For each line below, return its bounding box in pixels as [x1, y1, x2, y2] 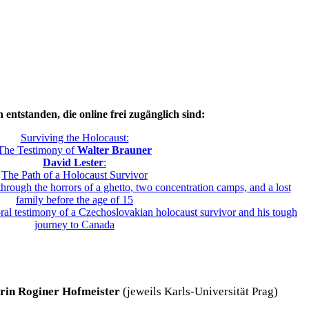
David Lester [43, 156, 103, 168]
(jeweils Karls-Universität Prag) [120, 284, 278, 298]
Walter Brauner [77, 143, 152, 156]
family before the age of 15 [16, 193, 133, 206]
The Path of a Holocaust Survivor [1, 168, 148, 181]
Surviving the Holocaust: [20, 131, 129, 143]
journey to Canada [34, 218, 114, 230]
